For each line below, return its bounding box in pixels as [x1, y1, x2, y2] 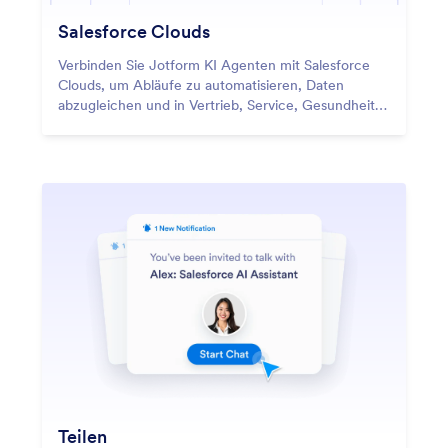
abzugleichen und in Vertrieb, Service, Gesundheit [58, 95, 375, 114]
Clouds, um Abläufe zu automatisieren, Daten [58, 75, 344, 94]
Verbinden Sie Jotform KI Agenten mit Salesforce [58, 55, 370, 74]
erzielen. [58, 135, 112, 154]
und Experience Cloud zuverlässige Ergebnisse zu [58, 115, 369, 134]
